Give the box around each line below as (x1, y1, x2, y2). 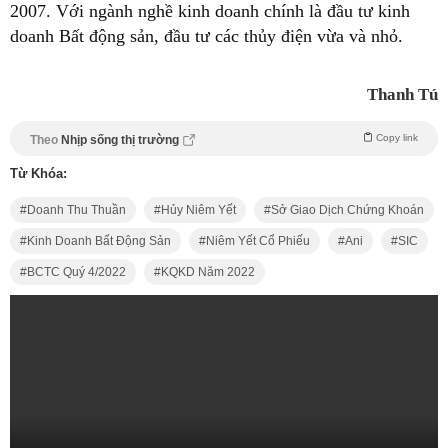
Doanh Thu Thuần (27, 203, 126, 218)
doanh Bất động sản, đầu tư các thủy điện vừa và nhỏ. (10, 26, 403, 47)
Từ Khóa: (10, 166, 67, 182)
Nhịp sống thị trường (61, 133, 179, 148)
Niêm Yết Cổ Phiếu (206, 234, 310, 249)
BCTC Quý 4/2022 (27, 265, 126, 280)
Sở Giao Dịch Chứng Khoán (271, 203, 424, 218)
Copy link (376, 132, 418, 144)
